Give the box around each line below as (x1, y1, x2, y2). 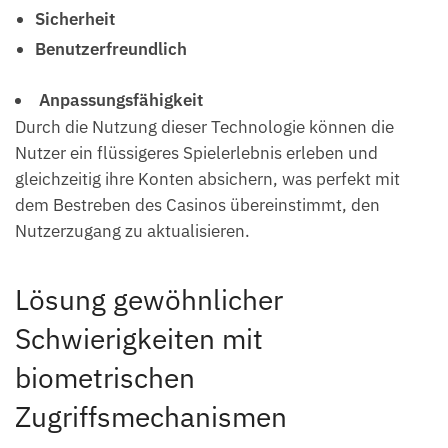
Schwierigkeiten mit (15, 320, 263, 358)
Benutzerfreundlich (35, 38, 187, 61)
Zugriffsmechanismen (15, 398, 287, 436)
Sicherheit (35, 8, 115, 31)
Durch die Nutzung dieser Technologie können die (15, 116, 394, 139)
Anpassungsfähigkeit (39, 89, 203, 112)
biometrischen (15, 359, 195, 397)
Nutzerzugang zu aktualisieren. (15, 220, 250, 243)
